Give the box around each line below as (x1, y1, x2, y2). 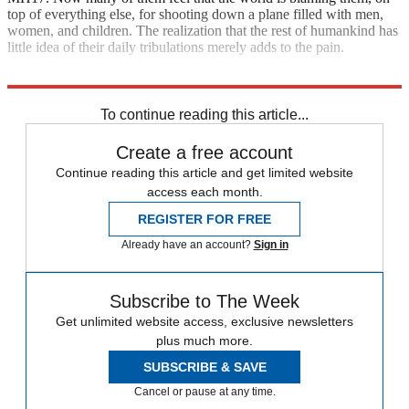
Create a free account (116, 142, 293, 163)
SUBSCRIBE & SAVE (142, 359, 267, 374)
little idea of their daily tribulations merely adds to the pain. (7, 38, 344, 55)
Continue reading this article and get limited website (56, 164, 353, 180)
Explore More (7, 69, 88, 86)
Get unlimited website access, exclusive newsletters (56, 313, 353, 329)
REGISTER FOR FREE (138, 211, 271, 226)
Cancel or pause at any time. (133, 384, 276, 398)
